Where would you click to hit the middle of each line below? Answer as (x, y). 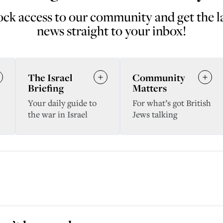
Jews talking (155, 114)
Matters (150, 88)
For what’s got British (172, 103)
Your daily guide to (62, 103)
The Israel (50, 77)
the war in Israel (58, 114)
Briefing (46, 88)
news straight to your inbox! (111, 31)
